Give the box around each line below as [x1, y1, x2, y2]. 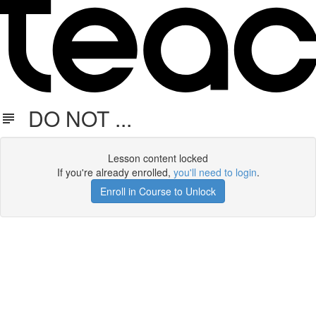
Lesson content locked [108, 151, 208, 165]
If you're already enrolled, [56, 165, 174, 179]
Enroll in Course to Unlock [100, 184, 216, 198]
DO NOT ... [17, 103, 132, 133]
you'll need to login [173, 165, 257, 179]
